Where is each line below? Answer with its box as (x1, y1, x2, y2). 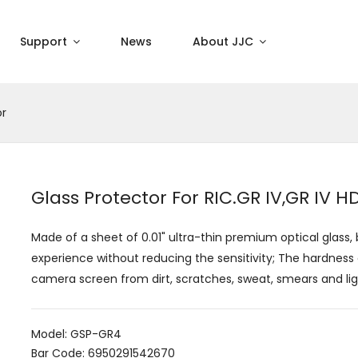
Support (20, 34, 70, 50)
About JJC (193, 34, 257, 50)
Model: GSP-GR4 (31, 326, 121, 342)
